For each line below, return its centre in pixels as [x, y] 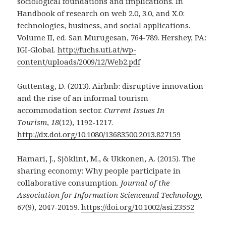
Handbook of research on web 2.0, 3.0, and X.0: [101, 13]
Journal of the [145, 183]
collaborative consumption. [69, 183]
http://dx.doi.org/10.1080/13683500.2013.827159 [99, 134]
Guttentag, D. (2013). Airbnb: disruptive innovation [110, 86]
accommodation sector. [61, 110]
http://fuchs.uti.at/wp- [97, 50]
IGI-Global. [38, 50]
